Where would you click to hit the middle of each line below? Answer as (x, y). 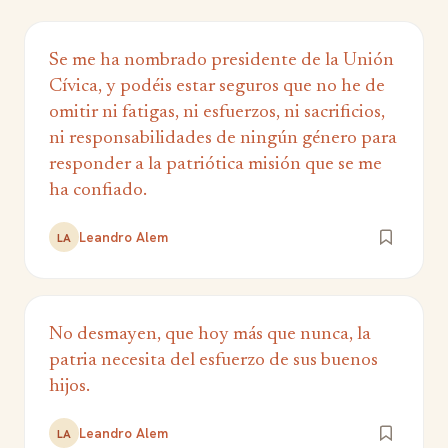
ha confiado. (98, 191)
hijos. (69, 387)
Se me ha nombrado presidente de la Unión (221, 61)
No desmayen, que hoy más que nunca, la (210, 335)
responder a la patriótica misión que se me (215, 165)
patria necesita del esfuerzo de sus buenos (213, 361)
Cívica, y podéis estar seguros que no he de (217, 87)
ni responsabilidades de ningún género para (223, 139)
